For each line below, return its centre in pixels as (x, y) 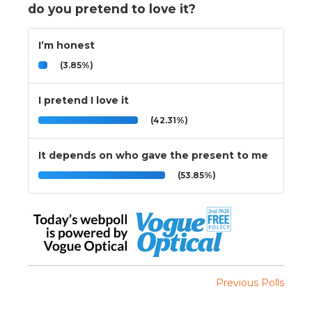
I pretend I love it (84, 100)
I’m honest (67, 45)
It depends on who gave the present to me (153, 155)
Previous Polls (250, 282)
